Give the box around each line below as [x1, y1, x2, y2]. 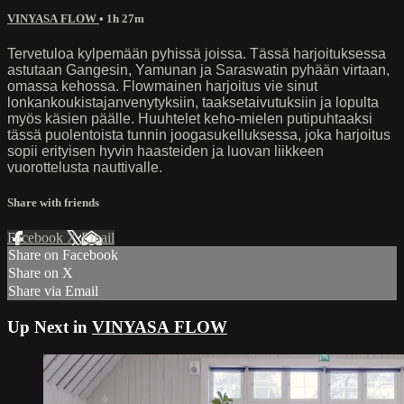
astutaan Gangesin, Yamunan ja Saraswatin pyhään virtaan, [7, 61, 390, 78]
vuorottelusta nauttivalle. [7, 159, 162, 175]
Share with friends [7, 196, 99, 210]
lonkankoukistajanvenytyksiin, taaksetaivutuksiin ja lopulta [7, 94, 379, 110]
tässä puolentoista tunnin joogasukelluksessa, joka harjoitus [7, 126, 390, 142]
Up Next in [7, 317, 92, 336]
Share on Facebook [8, 247, 118, 263]
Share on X [8, 265, 73, 281]
